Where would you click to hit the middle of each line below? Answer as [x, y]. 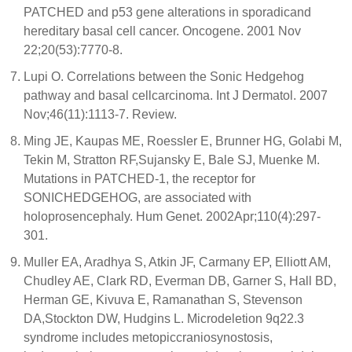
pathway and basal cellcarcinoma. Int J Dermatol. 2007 [176, 95]
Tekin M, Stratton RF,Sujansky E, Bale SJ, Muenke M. [172, 160]
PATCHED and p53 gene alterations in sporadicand [167, 12]
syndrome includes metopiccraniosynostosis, [148, 337]
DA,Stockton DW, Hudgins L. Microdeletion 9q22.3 [164, 319]
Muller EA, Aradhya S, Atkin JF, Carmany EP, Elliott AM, [177, 262]
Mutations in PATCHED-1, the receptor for [139, 179]
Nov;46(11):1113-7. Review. [100, 114]
